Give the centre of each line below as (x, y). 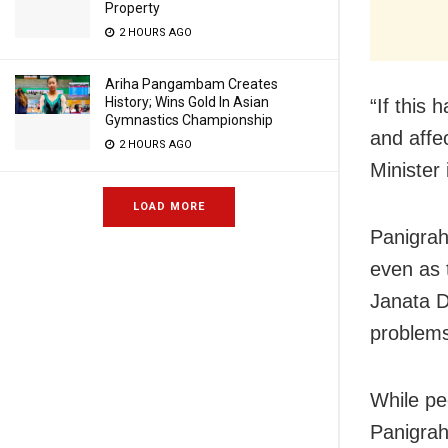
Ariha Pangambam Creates (191, 84)
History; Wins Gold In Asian (187, 102)
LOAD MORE (169, 206)
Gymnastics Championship (189, 120)
